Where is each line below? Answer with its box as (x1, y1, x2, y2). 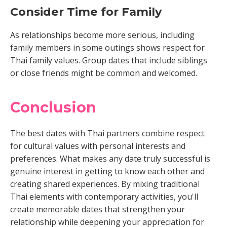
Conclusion (10, 98, 96, 116)
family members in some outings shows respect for (10, 42, 205, 53)
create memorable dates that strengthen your (10, 204, 185, 215)
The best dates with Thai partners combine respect (10, 128, 205, 139)
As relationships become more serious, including (10, 29, 195, 41)
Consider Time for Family (10, 5, 162, 19)
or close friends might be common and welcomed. (10, 67, 197, 79)
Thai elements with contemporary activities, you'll (10, 191, 198, 202)
